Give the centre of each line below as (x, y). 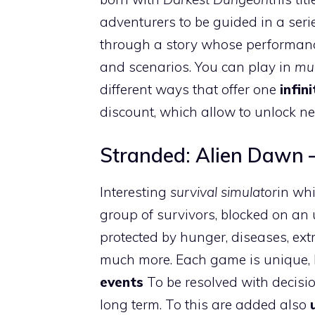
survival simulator (224, 192)
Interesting (135, 192)
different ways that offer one (190, 89)
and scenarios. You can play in (197, 67)
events (122, 282)
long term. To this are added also (205, 304)
